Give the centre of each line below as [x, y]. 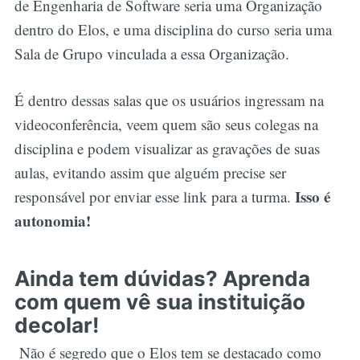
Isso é [312, 197]
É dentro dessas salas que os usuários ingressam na [169, 100]
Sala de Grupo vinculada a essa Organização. [154, 53]
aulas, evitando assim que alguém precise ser [150, 173]
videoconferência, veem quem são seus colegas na [166, 125]
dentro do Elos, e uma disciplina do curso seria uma [173, 29]
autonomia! [55, 221]
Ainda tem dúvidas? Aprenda [162, 278]
